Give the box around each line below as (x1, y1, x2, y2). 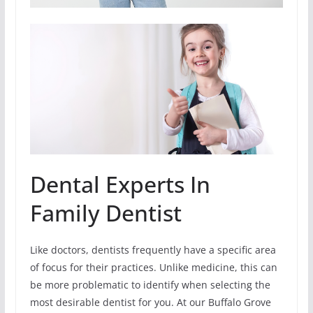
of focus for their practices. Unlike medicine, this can (29, 261, 277, 275)
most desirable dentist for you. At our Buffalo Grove (29, 296, 271, 310)
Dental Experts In (29, 169, 210, 200)
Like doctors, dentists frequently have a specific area (29, 243, 276, 257)
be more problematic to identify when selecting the (29, 278, 270, 292)
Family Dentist (29, 198, 182, 228)
